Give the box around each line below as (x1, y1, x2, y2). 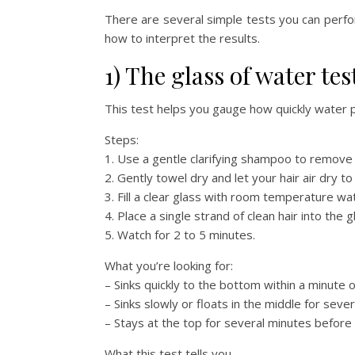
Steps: (105, 131, 139, 147)
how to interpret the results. (105, 29, 260, 46)
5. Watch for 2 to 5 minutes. (105, 226, 255, 242)
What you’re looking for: (105, 257, 233, 273)
